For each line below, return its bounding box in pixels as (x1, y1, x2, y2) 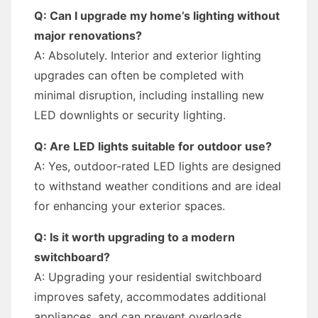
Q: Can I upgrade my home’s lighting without (34, 9, 280, 23)
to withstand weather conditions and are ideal (34, 179, 281, 193)
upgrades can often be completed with (34, 68, 243, 82)
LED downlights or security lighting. (34, 108, 226, 122)
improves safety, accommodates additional (34, 290, 266, 304)
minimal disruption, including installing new (34, 88, 264, 102)
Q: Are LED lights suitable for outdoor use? (34, 139, 272, 153)
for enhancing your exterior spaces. (34, 199, 225, 213)
